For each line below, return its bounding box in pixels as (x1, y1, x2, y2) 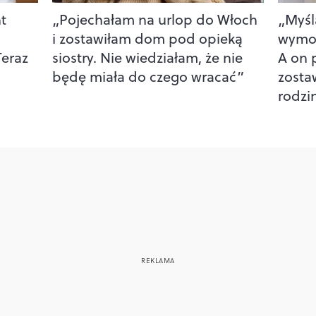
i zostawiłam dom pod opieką (51, 28, 243, 49)
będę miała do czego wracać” (51, 66, 244, 87)
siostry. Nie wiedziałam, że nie (51, 47, 243, 68)
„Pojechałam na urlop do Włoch (51, 8, 257, 30)
